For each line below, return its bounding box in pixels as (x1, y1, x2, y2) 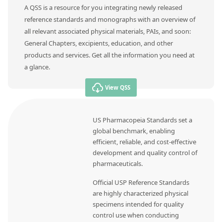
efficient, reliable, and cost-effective (93, 137, 197, 147)
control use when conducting (93, 211, 179, 220)
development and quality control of (93, 148, 198, 158)
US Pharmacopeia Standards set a (93, 115, 193, 125)
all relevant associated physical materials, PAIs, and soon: (24, 26, 191, 36)
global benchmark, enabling (93, 126, 175, 136)
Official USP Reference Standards (93, 178, 190, 187)
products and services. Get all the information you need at (24, 50, 195, 59)
